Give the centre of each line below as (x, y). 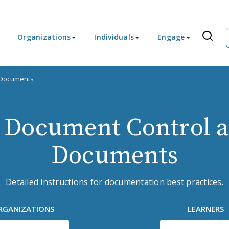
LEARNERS (206, 209)
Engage (171, 37)
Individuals (114, 37)
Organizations (44, 37)
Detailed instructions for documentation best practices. (114, 182)
